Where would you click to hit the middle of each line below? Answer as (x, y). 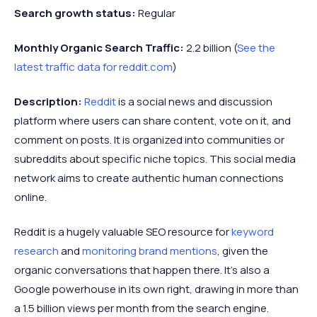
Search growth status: (76, 13)
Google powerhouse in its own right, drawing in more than (156, 289)
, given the (243, 250)
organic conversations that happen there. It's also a (142, 270)
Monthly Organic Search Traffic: (100, 47)
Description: (48, 101)
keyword (253, 231)
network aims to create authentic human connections (149, 178)
